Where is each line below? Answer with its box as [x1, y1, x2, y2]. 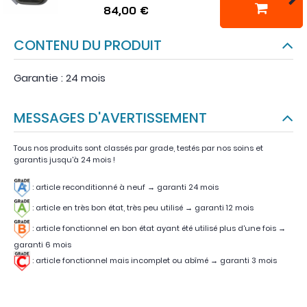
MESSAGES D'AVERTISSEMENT [26, 108, 207, 128]
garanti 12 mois [193, 202, 256, 214]
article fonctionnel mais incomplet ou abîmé [34, 255, 210, 267]
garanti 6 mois [14, 239, 73, 251]
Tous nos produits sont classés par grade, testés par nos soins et [14, 143, 263, 154]
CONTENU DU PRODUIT [25, 36, 162, 56]
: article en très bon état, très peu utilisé [30, 202, 185, 214]
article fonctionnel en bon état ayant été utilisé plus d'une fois [34, 223, 278, 234]
